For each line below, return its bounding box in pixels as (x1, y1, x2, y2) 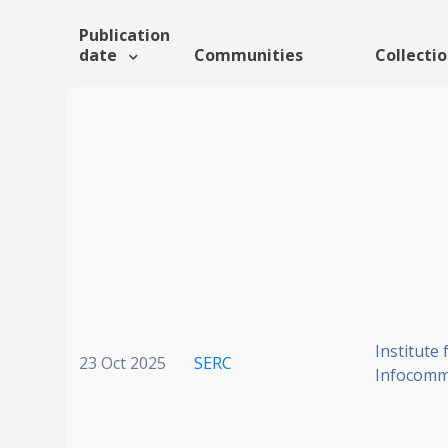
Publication (79, 24, 170, 47)
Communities (194, 44, 303, 67)
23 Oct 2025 (79, 352, 166, 375)
